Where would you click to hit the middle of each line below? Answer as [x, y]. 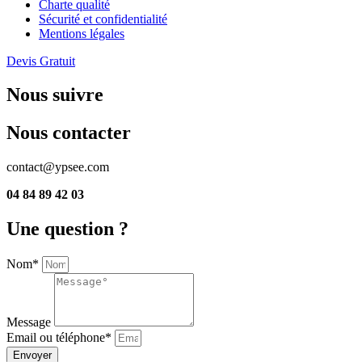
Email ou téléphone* [61, 338]
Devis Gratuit [41, 61]
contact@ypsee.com [58, 167]
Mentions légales [82, 33]
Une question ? [67, 229]
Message [30, 322]
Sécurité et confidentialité [103, 19]
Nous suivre [55, 95]
